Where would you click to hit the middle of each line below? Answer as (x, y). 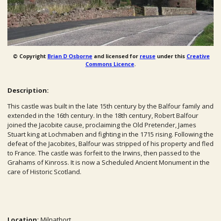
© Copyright (29, 56)
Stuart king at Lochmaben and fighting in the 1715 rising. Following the (110, 134)
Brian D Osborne (70, 56)
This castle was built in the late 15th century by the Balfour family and (110, 106)
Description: (28, 90)
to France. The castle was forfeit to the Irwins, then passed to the (104, 153)
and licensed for (116, 56)
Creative (198, 56)
